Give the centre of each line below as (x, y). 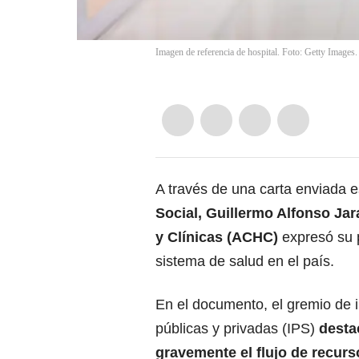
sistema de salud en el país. (245, 262)
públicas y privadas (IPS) (237, 329)
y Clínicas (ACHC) (217, 238)
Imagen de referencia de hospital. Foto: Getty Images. (256, 52)
